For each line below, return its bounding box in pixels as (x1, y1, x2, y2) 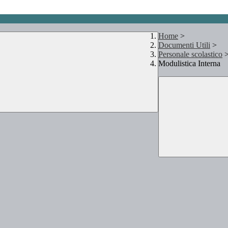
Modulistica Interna (158, 59, 220, 68)
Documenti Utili (158, 41, 210, 50)
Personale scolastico (158, 50, 222, 59)
